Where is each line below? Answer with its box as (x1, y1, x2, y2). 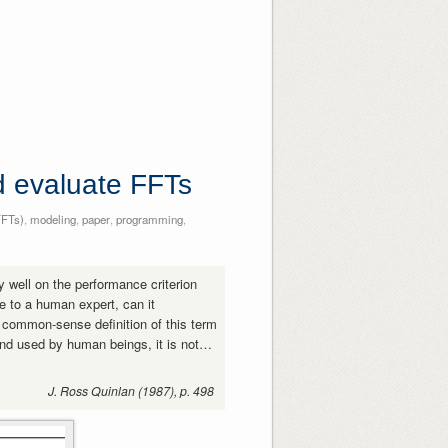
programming (115, 210, 183, 227)
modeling (29, 210, 76, 227)
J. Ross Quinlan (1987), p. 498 (48, 381, 215, 400)
